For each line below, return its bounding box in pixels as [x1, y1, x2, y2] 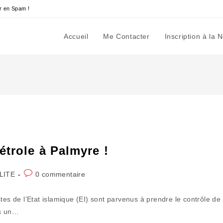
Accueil [64, 32, 89, 40]
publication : [23, 201, 64, 209]
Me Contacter [103, 32, 150, 40]
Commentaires [23, 169, 72, 177]
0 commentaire [35, 170, 86, 178]
